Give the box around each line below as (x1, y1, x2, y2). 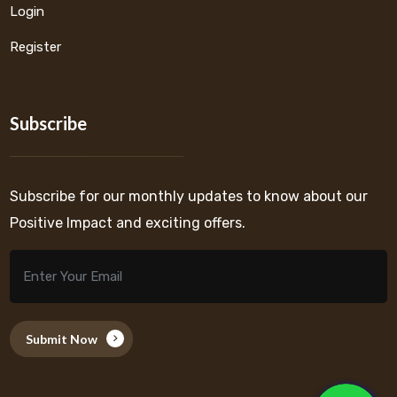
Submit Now (26, 331, 98, 347)
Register (10, 39, 62, 56)
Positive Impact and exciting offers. (10, 214, 246, 232)
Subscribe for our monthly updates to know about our (10, 188, 369, 206)
